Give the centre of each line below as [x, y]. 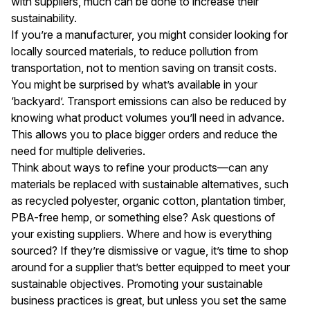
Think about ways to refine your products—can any [140, 167]
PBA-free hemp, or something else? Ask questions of [143, 217]
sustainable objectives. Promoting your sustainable [137, 283]
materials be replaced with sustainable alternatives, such [150, 184]
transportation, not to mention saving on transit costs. [144, 67]
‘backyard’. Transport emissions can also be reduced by [149, 101]
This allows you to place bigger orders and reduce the [144, 134]
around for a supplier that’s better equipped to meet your [151, 267]
